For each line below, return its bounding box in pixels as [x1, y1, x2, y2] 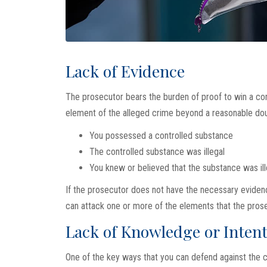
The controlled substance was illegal [89, 145, 225, 157]
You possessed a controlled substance [89, 129, 233, 141]
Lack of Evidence [65, 60, 185, 82]
